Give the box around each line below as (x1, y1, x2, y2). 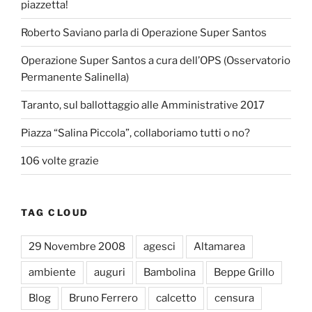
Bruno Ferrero (69, 291, 138, 304)
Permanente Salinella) (21, 70, 129, 84)
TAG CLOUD (21, 207, 89, 219)
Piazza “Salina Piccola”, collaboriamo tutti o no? (21, 126, 250, 139)
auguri (94, 265, 125, 279)
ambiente (29, 265, 76, 279)
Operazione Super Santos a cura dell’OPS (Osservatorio (21, 54, 290, 67)
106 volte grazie (21, 154, 99, 167)
